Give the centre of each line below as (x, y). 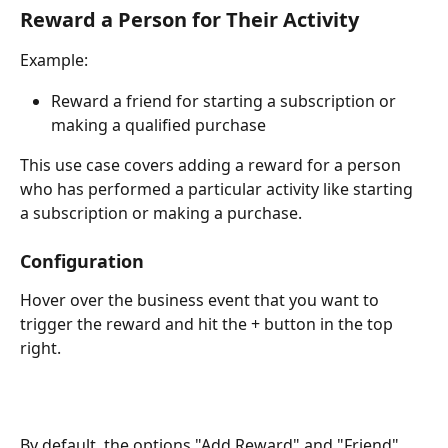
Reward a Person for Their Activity (189, 20)
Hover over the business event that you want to (201, 300)
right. (42, 348)
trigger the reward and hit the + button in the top (208, 324)
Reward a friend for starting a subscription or (225, 100)
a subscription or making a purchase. (163, 212)
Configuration (82, 261)
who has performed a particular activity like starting (218, 188)
